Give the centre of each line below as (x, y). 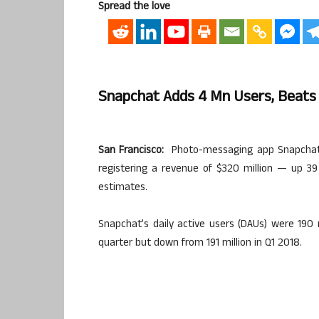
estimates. (123, 188)
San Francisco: (133, 151)
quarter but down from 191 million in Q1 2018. (200, 244)
